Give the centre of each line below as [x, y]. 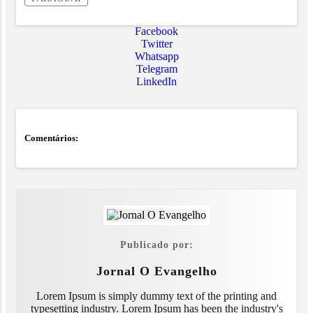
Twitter [156, 44]
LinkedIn [156, 82]
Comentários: [51, 138]
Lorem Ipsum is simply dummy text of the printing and [156, 296]
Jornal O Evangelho [156, 271]
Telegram [156, 69]
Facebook [156, 31]
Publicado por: [156, 244]
